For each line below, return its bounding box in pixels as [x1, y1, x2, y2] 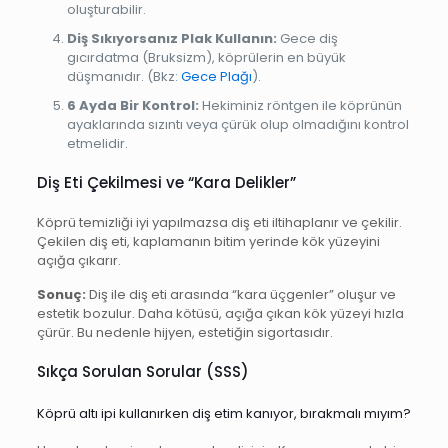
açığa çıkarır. [36, 251, 121, 270]
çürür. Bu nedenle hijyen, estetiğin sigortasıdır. [36, 323, 333, 342]
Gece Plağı [180, 67, 252, 86]
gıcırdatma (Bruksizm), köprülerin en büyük [66, 48, 346, 67]
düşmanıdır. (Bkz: [66, 67, 181, 86]
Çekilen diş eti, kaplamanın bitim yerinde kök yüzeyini [36, 232, 380, 251]
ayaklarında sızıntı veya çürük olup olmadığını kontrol [66, 115, 409, 134]
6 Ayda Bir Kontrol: [66, 96, 199, 115]
